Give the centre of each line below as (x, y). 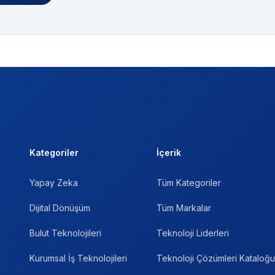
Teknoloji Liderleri (193, 233)
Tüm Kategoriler (189, 183)
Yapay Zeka (54, 183)
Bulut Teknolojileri (65, 233)
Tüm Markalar (184, 208)
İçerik (169, 153)
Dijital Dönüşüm (60, 208)
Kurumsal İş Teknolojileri (78, 258)
